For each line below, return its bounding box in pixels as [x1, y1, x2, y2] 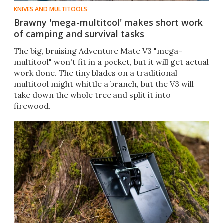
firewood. [14, 101, 51, 111]
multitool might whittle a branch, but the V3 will [14, 79, 194, 89]
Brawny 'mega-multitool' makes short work [14, 16, 203, 29]
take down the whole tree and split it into [14, 90, 171, 100]
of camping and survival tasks [14, 28, 144, 40]
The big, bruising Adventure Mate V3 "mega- [14, 46, 182, 56]
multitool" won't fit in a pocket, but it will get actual [14, 57, 209, 67]
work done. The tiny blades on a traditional [14, 68, 177, 78]
